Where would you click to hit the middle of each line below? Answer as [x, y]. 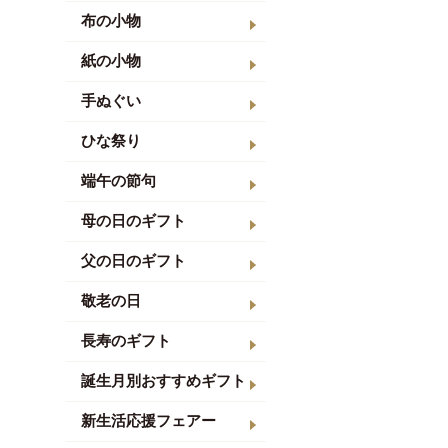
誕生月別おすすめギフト [163, 381]
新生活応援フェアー [148, 421]
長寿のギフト [126, 341]
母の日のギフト [133, 221]
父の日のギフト [133, 261]
